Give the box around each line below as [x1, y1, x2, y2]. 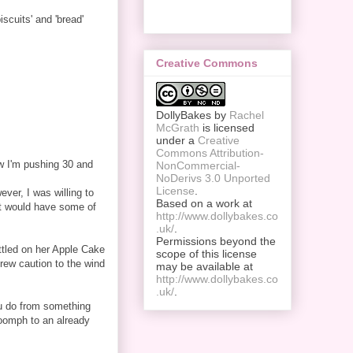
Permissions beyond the [156, 235, 276, 248]
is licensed [199, 121, 255, 135]
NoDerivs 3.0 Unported [156, 172, 270, 185]
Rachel [229, 109, 264, 122]
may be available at [156, 260, 253, 273]
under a [156, 134, 198, 147]
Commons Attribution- [156, 147, 264, 160]
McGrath [156, 121, 199, 135]
